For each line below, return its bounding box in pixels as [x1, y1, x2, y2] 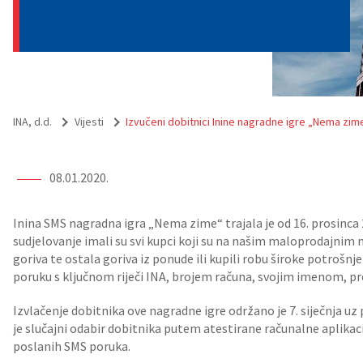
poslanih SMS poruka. [13, 338, 130, 354]
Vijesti [74, 114, 104, 129]
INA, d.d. [13, 114, 52, 129]
